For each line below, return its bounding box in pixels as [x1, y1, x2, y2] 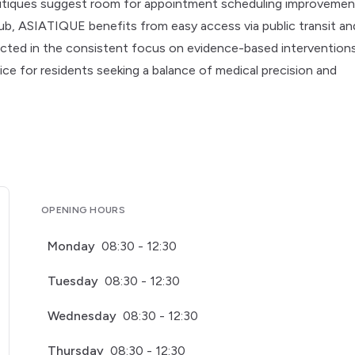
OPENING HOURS [41, 204, 125, 216]
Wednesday [48, 308, 116, 323]
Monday [48, 239, 95, 254]
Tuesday [48, 273, 98, 288]
